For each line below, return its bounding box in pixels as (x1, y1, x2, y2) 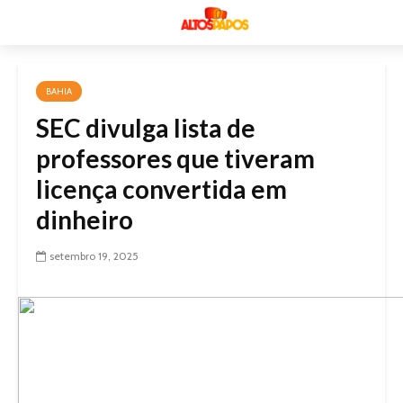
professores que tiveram (36, 143, 315, 174)
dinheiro (36, 204, 133, 235)
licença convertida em (36, 174, 287, 204)
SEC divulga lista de (36, 112, 255, 143)
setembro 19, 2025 (49, 249, 139, 263)
